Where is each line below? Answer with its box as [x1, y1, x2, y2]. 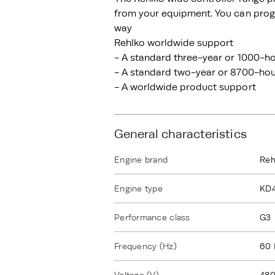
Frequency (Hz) [114, 241, 177, 251]
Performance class [114, 212, 190, 222]
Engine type [114, 184, 163, 193]
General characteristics [114, 127, 247, 141]
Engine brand [114, 155, 168, 165]
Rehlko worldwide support [114, 37, 234, 48]
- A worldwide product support [114, 82, 256, 93]
